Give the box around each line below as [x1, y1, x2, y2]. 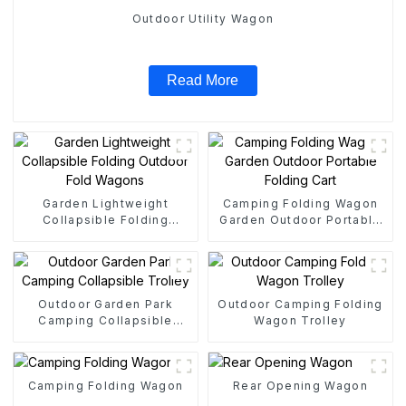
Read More [167, 72, 239, 89]
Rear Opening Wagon [233, 378, 368, 392]
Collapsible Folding [42, 212, 169, 227]
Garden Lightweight [43, 196, 169, 210]
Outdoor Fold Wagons [35, 228, 176, 243]
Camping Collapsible [38, 313, 173, 327]
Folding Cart [261, 228, 340, 243]
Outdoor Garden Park [37, 296, 173, 311]
